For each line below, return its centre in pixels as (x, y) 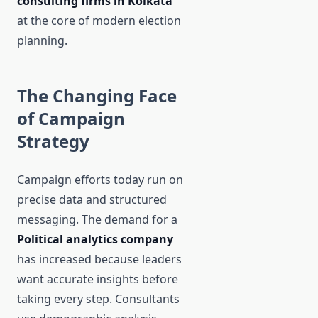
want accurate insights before (98, 279)
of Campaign (71, 119)
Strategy (53, 141)
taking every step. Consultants (98, 299)
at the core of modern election (99, 21)
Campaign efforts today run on (100, 180)
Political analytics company (95, 240)
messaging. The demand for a (97, 220)
